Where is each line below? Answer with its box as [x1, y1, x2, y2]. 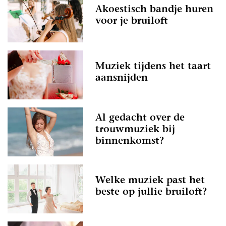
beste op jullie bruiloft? [95, 188, 207, 198]
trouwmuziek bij [95, 125, 175, 135]
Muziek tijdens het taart [95, 62, 211, 72]
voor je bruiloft [95, 17, 168, 27]
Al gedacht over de [95, 113, 185, 123]
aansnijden [95, 74, 148, 84]
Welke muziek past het [95, 176, 205, 186]
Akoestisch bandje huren [95, 5, 213, 15]
